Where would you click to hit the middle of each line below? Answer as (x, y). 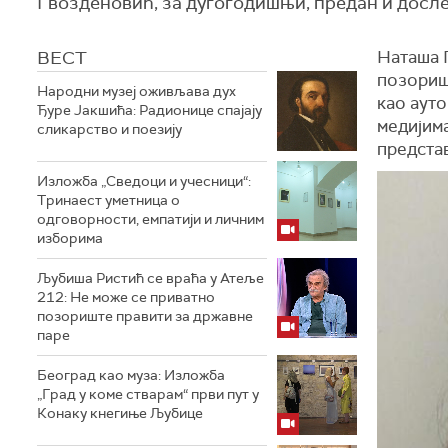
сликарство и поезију (109, 129)
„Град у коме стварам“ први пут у (148, 394)
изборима (70, 238)
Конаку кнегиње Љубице (120, 413)
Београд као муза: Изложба (131, 375)
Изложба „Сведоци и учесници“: (144, 181)
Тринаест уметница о (108, 200)
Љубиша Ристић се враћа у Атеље (150, 278)
